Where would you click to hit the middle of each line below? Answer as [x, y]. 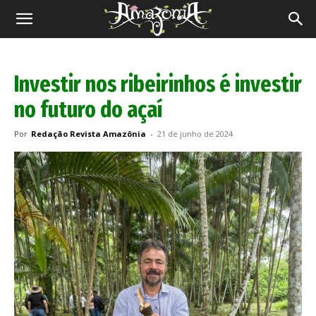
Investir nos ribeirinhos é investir [158, 84]
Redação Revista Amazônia [89, 134]
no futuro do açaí [88, 109]
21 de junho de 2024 [195, 134]
